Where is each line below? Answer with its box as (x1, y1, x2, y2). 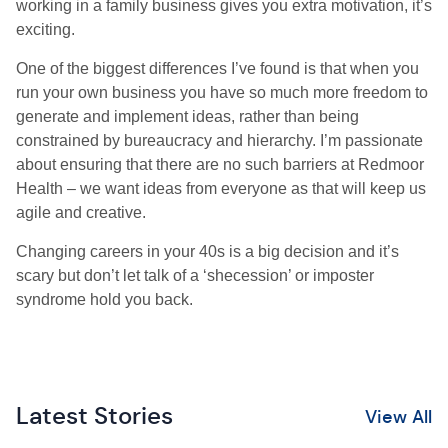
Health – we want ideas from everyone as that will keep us (16, 180, 426, 198)
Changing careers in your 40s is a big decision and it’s (16, 243, 399, 261)
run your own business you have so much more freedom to (16, 84, 428, 102)
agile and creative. (16, 204, 146, 222)
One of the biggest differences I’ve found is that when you (16, 60, 419, 78)
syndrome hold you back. (16, 291, 193, 309)
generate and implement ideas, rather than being (16, 108, 359, 126)
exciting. (16, 21, 75, 39)
